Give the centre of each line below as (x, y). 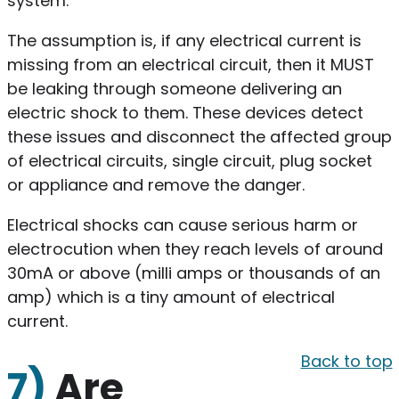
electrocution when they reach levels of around (195, 248)
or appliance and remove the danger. (158, 184)
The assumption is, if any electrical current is (184, 40)
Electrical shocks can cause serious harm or (182, 224)
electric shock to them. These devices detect (185, 112)
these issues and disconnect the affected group (199, 136)
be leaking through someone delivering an (174, 88)
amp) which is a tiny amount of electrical (171, 297)
